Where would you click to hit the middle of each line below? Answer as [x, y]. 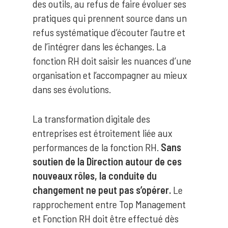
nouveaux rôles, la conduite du [95, 176]
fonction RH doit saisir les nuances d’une [112, 61]
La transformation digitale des [91, 119]
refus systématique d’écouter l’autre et [109, 32]
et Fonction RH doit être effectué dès [106, 218]
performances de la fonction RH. [97, 147]
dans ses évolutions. [72, 89]
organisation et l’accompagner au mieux [110, 75]
